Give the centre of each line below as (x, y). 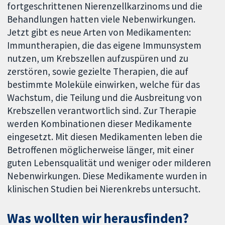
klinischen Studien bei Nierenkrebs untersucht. (104, 189)
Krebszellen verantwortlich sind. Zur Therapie (102, 111)
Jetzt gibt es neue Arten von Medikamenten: (99, 32)
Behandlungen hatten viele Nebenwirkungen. (101, 19)
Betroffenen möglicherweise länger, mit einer (101, 150)
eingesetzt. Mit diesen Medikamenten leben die (105, 137)
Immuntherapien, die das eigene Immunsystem (104, 45)
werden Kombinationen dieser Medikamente (100, 124)
